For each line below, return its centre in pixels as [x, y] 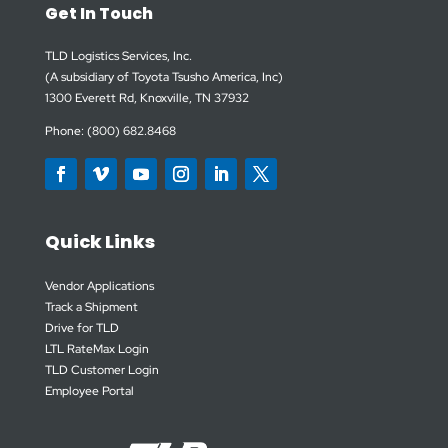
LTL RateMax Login [96, 349]
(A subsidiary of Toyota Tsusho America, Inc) [163, 77]
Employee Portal [89, 391]
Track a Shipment [91, 307]
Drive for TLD [81, 328]
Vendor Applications [99, 286]
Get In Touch [98, 14]
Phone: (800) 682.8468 [110, 131]
